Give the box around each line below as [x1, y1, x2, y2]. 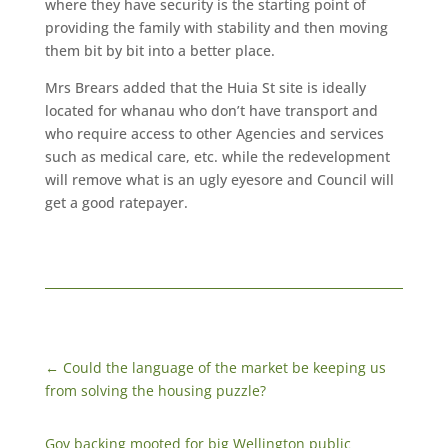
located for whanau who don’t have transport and [44, 101, 378, 121]
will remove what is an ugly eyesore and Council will [44, 170, 394, 190]
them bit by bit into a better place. [44, 41, 275, 61]
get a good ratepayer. [44, 193, 188, 213]
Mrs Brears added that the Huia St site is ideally [44, 78, 366, 98]
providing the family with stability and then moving [44, 18, 388, 38]
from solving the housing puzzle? [44, 381, 266, 401]
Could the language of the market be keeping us [62, 358, 386, 378]
